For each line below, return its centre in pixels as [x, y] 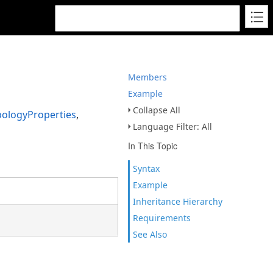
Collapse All [157, 110]
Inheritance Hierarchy [178, 201]
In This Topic [153, 146]
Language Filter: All [172, 126]
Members [147, 77]
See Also [150, 234]
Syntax [146, 168]
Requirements [162, 218]
